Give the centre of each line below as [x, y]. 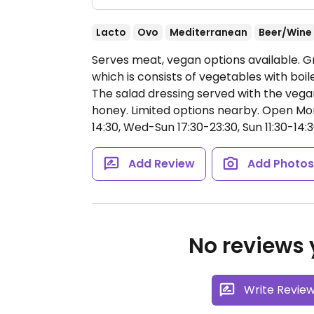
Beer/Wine [285, 32]
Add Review [161, 164]
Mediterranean [209, 32]
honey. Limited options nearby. [177, 110]
